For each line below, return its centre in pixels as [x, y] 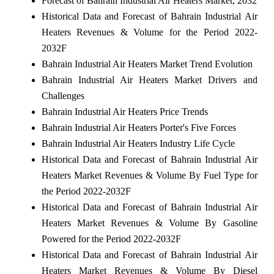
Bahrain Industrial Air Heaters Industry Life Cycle [138, 144]
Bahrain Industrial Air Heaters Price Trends [124, 112]
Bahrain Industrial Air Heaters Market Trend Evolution [147, 64]
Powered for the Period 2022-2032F [111, 239]
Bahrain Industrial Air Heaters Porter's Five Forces [139, 128]
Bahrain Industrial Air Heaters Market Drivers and [149, 80]
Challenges [63, 96]
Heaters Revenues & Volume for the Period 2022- [149, 32]
